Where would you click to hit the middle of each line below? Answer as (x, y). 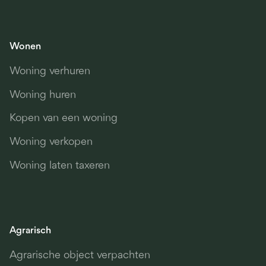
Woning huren (42, 95)
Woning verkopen (51, 142)
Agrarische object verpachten (80, 255)
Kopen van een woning (63, 119)
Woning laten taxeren (59, 166)
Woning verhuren (50, 72)
